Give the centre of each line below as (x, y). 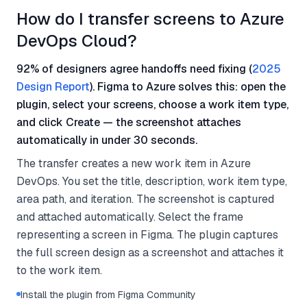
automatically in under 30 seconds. (107, 140)
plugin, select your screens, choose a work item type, (152, 105)
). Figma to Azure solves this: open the (188, 87)
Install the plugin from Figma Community (108, 295)
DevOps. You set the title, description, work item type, (152, 181)
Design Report (53, 87)
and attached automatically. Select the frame (130, 217)
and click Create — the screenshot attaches (129, 122)
